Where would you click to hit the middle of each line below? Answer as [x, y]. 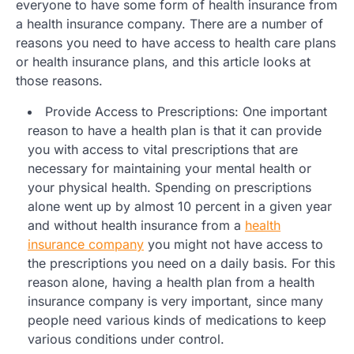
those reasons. [59, 80]
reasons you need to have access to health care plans [176, 42]
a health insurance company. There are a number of [169, 23]
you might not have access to [233, 244]
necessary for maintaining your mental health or [169, 168]
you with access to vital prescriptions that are [163, 149]
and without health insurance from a [136, 225]
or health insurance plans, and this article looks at [163, 61]
